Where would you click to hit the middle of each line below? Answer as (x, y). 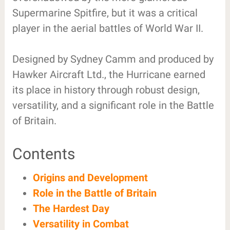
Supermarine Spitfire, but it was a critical (105, 13)
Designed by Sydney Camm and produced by (113, 59)
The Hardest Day (71, 208)
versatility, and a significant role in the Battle (113, 105)
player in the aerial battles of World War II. (108, 28)
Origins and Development (90, 177)
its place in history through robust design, (106, 90)
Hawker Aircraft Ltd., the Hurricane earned (109, 74)
